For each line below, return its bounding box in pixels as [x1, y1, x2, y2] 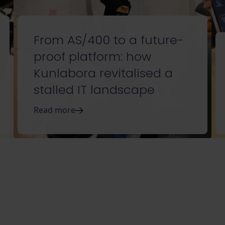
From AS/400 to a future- [34, 32, 184, 49]
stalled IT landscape [34, 81, 155, 98]
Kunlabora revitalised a [34, 65, 173, 82]
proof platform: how [34, 48, 152, 65]
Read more [34, 104, 76, 116]
